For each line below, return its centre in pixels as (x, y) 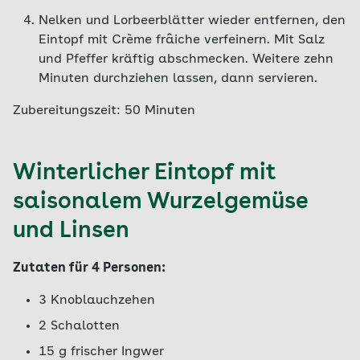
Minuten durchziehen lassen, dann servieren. (178, 79)
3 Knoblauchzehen (97, 301)
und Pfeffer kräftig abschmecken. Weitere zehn (186, 59)
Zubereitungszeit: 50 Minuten (104, 111)
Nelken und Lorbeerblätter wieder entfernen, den (192, 21)
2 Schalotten (79, 326)
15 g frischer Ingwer (101, 352)
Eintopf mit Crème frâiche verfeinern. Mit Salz (182, 40)
